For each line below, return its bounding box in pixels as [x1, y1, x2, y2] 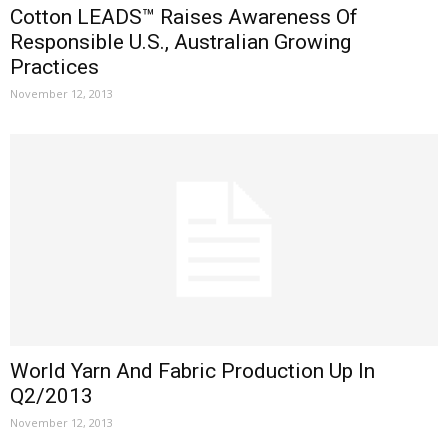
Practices [10, 55, 99, 80]
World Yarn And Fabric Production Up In [10, 358, 375, 383]
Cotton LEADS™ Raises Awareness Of [10, 5, 358, 30]
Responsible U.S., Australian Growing [10, 30, 351, 55]
